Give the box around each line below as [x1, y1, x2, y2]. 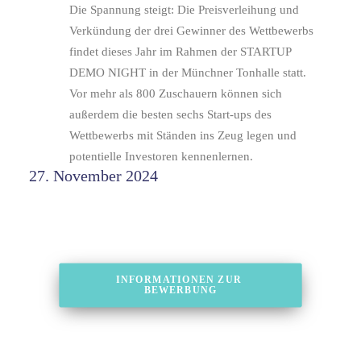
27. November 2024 [29, 167, 158, 185]
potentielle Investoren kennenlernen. [69, 150, 253, 164]
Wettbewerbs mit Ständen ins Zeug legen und [69, 129, 297, 143]
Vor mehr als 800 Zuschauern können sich [69, 87, 282, 101]
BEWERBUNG [143, 285, 218, 296]
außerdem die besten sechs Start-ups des [69, 108, 272, 122]
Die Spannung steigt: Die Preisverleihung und [69, 3, 299, 17]
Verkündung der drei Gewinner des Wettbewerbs [69, 24, 313, 38]
